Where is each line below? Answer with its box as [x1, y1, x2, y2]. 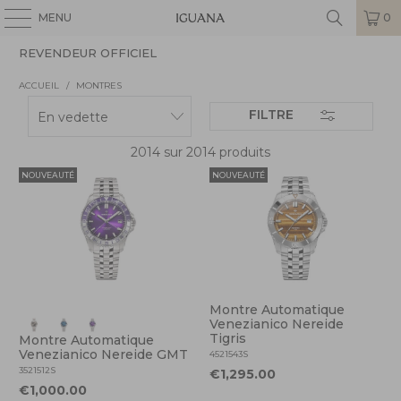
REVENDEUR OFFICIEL [19, 46, 158, 60]
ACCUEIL [19, 80, 60, 91]
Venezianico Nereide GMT [19, 346, 189, 363]
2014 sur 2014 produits [131, 144, 270, 160]
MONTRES [76, 80, 123, 91]
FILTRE [249, 107, 312, 123]
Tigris [209, 329, 246, 346]
